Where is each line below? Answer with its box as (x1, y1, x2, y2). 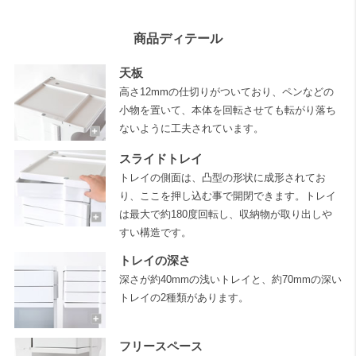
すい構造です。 (118, 226, 192, 239)
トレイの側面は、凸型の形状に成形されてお (118, 172, 326, 184)
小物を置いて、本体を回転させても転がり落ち (118, 103, 336, 116)
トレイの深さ (118, 253, 191, 267)
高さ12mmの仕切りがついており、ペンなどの (118, 85, 334, 98)
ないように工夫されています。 (118, 122, 264, 134)
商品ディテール (133, 31, 222, 46)
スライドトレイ (118, 153, 203, 166)
